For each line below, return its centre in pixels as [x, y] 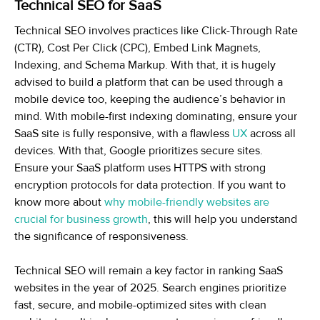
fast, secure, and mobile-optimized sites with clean [140, 305]
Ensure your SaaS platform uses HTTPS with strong [140, 167]
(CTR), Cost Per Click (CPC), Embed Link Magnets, [137, 47]
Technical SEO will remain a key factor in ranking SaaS [149, 270]
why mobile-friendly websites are [187, 202]
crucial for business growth [81, 219]
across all [271, 133]
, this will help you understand [222, 219]
